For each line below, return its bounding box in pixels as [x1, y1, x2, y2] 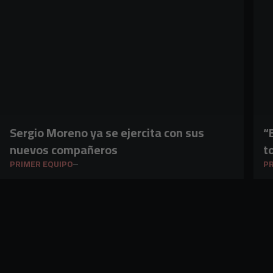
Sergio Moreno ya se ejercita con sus [10, 121, 204, 144]
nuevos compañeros [10, 138, 118, 161]
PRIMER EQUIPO [10, 156, 73, 172]
